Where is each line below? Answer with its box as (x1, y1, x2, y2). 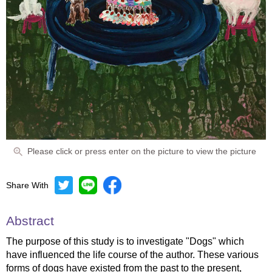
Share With (6, 180, 49, 190)
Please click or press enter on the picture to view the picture (27, 146, 256, 156)
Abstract (6, 214, 54, 228)
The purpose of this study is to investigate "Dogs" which (6, 236, 244, 246)
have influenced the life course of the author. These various (6, 250, 259, 260)
